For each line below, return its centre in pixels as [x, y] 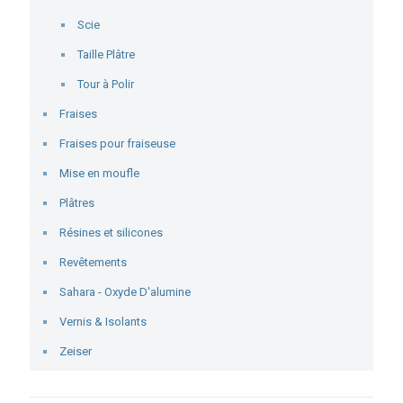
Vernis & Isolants [103, 322]
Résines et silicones [111, 233]
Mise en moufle [99, 173]
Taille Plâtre [106, 54]
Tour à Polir [106, 84]
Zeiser [76, 351]
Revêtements [93, 262]
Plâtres [77, 203]
